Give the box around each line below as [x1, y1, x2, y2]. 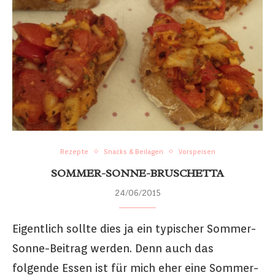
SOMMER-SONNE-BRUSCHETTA [51, 166, 224, 180]
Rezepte [60, 147, 88, 156]
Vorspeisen [178, 147, 215, 156]
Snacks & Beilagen [103, 147, 163, 156]
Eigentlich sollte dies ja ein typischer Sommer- [12, 222, 256, 235]
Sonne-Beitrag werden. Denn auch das [12, 241, 214, 255]
